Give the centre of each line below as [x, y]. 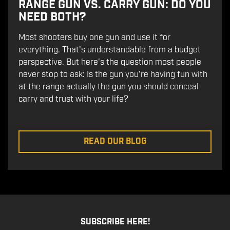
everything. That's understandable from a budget [110, 50]
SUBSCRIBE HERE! [115, 222]
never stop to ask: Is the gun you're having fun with [113, 74]
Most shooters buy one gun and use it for [94, 37]
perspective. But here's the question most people [110, 62]
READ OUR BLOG [115, 141]
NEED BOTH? [52, 17]
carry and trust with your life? [73, 99]
